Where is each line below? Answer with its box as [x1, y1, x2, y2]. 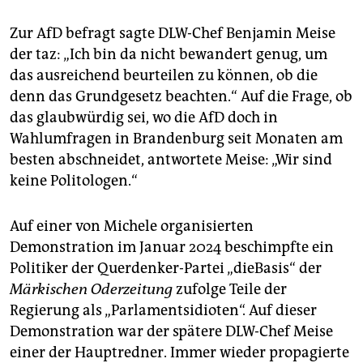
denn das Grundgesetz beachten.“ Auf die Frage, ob [10, 88, 352, 106]
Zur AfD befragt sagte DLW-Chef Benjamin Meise [10, 24, 335, 43]
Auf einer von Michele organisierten [10, 217, 254, 236]
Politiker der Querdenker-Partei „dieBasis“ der [10, 259, 322, 278]
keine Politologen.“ [10, 172, 138, 190]
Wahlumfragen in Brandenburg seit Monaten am [10, 130, 343, 148]
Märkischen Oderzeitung [10, 280, 173, 299]
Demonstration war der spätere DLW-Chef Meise [10, 322, 333, 341]
